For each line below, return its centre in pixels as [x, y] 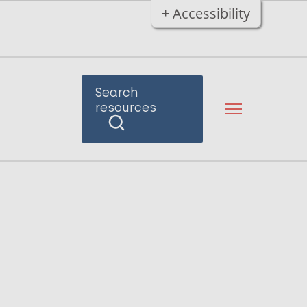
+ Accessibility [206, 13]
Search [116, 93]
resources [125, 108]
